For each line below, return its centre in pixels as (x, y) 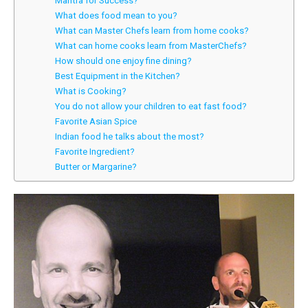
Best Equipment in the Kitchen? (117, 76)
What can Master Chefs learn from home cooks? (152, 31)
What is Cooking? (90, 91)
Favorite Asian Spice (96, 121)
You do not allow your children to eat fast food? (151, 106)
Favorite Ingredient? (95, 152)
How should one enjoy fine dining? (123, 61)
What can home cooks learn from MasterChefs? (151, 46)
